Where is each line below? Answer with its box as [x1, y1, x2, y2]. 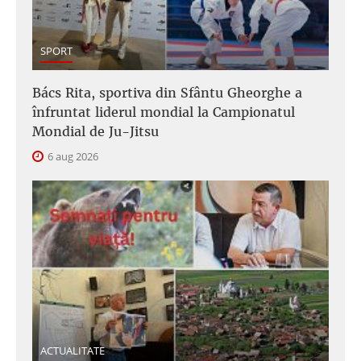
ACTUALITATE [40, 343, 105, 359]
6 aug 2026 [45, 148, 98, 164]
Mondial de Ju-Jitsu [32, 122, 159, 139]
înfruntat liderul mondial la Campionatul [32, 103, 295, 120]
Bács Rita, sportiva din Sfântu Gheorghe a [32, 84, 302, 101]
